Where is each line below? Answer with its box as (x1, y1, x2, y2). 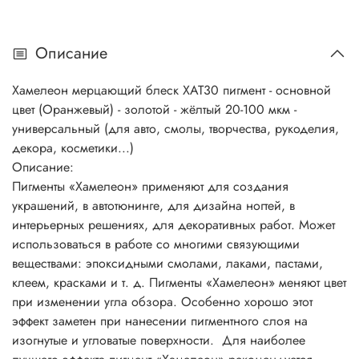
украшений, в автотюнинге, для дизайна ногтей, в (12, 196, 295, 216)
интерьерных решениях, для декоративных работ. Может (12, 216, 335, 235)
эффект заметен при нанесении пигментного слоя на (12, 312, 308, 331)
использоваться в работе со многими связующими (12, 235, 300, 254)
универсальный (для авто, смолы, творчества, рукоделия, (12, 119, 339, 139)
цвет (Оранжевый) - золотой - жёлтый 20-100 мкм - (12, 100, 296, 119)
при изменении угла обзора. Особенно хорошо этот (12, 292, 313, 312)
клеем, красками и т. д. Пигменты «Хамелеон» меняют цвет (12, 273, 346, 292)
